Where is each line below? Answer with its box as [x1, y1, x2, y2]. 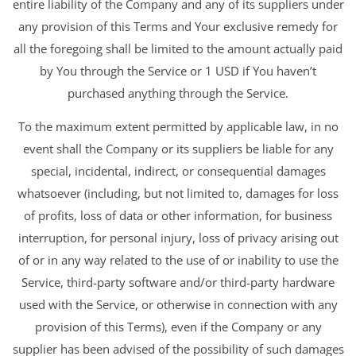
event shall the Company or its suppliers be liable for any [22, 141, 334, 157]
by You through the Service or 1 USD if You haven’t [40, 62, 316, 79]
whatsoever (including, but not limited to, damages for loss [17, 185, 339, 202]
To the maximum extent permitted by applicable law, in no [17, 118, 339, 135]
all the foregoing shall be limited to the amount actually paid [14, 40, 342, 56]
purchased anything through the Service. [68, 84, 288, 101]
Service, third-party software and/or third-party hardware [21, 274, 335, 291]
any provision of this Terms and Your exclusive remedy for [18, 17, 338, 34]
